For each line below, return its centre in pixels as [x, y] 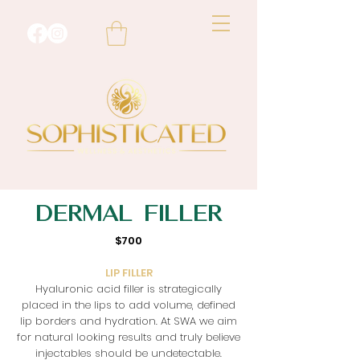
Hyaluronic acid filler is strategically [129, 288]
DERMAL [84, 214]
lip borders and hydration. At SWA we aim [129, 321]
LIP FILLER [129, 272]
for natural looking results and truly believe [129, 337]
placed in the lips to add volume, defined [129, 305]
